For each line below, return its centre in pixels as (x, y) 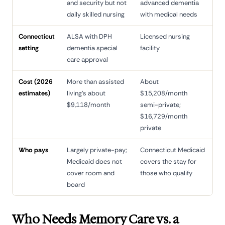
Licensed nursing (165, 36)
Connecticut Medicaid (173, 150)
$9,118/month (88, 105)
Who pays (33, 150)
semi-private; (160, 105)
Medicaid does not (94, 161)
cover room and (91, 173)
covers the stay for (168, 161)
